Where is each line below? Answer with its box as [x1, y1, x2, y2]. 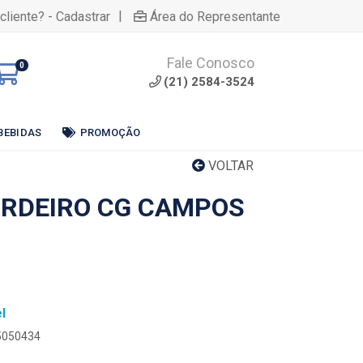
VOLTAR [205, 158, 254, 173]
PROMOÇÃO [79, 126, 141, 139]
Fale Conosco [167, 54, 254, 71]
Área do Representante [150, 8, 280, 24]
